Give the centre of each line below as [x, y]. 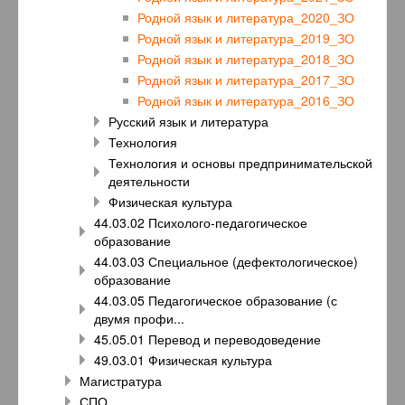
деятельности [149, 181]
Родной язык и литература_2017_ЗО [246, 80]
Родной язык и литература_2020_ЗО [246, 18]
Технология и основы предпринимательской [240, 163]
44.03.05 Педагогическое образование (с [216, 301]
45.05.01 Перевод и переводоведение [207, 339]
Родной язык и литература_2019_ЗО [246, 38]
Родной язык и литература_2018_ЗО [246, 59]
